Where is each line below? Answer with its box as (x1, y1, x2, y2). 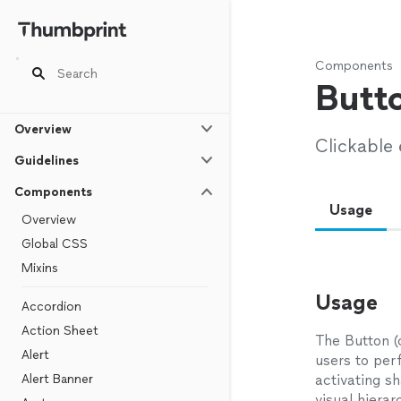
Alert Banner (21, 371, 93, 387)
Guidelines (14, 153, 79, 168)
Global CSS (21, 236, 88, 252)
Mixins (21, 260, 58, 276)
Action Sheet (21, 323, 98, 338)
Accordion (21, 299, 81, 314)
